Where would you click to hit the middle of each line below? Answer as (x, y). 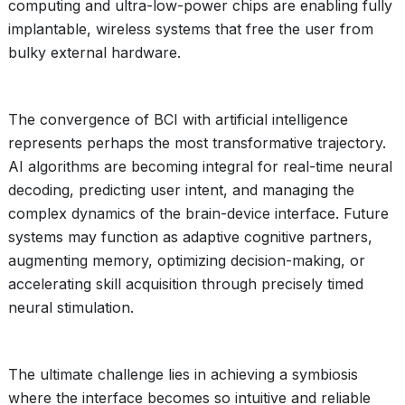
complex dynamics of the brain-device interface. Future (198, 213)
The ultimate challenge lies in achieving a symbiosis (183, 374)
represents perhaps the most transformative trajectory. (197, 143)
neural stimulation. (71, 307)
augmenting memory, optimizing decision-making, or (187, 260)
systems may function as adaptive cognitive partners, (190, 237)
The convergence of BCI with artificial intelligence (178, 119)
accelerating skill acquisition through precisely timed (186, 284)
